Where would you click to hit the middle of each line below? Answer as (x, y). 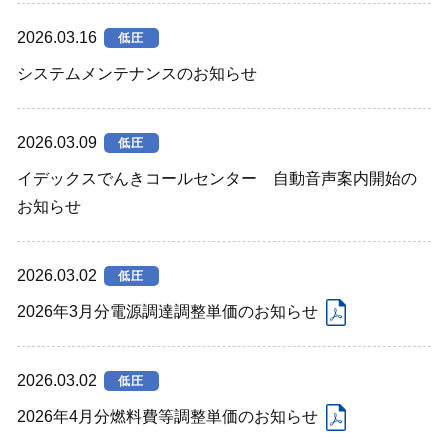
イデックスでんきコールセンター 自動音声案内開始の (217, 178)
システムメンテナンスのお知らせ (137, 73)
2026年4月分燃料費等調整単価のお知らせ (168, 416)
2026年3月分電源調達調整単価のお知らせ (168, 311)
